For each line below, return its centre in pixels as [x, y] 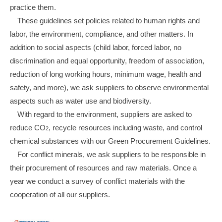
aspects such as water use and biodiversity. [81, 101]
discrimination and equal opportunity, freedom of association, [107, 61]
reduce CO [28, 128]
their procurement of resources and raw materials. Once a [103, 168]
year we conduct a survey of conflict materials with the [97, 181]
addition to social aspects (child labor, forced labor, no [96, 48]
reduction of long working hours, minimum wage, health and [106, 74]
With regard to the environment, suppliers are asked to [105, 114]
